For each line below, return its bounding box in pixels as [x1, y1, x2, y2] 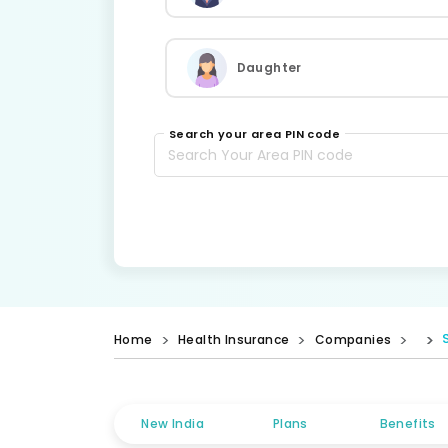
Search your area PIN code [169, 126, 340, 142]
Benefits [379, 415, 436, 432]
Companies [314, 331, 392, 348]
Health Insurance [178, 331, 290, 348]
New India [141, 415, 205, 432]
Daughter [236, 59, 302, 76]
